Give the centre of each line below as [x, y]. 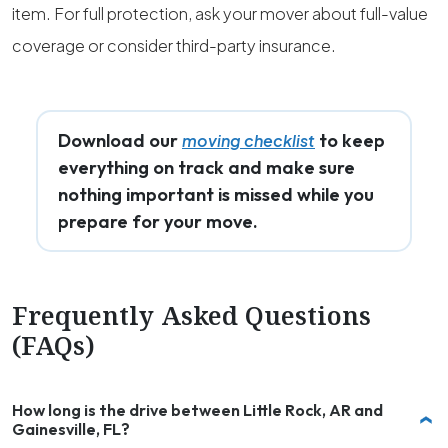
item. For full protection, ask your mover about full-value [220, 13]
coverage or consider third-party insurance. [174, 45]
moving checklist [248, 140]
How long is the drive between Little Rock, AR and [170, 410]
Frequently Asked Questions [191, 315]
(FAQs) [53, 345]
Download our [120, 140]
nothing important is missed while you [216, 194]
